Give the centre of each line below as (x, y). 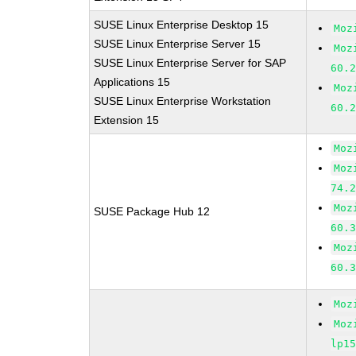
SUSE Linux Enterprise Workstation (183, 101)
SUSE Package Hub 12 (152, 211)
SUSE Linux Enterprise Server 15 (178, 44)
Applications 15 (132, 82)
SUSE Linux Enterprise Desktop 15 (182, 25)
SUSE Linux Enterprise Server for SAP (190, 63)
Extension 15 (127, 120)
